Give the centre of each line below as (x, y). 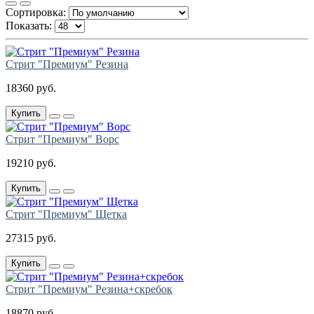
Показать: (29, 26)
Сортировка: (36, 13)
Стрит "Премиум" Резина (67, 64)
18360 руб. (31, 88)
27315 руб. (31, 238)
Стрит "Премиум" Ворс (62, 139)
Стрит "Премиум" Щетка (66, 214)
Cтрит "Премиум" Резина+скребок (89, 289)
